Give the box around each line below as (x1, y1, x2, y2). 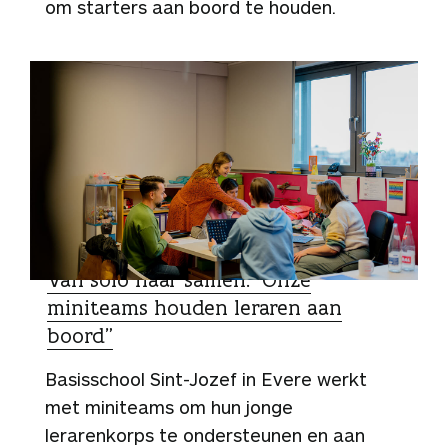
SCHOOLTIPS (51, 242, 137, 262)
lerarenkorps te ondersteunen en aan (45, 423, 365, 446)
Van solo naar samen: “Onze (47, 265, 311, 293)
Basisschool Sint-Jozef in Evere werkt (45, 367, 367, 390)
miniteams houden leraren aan (47, 293, 342, 321)
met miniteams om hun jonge (45, 395, 293, 418)
